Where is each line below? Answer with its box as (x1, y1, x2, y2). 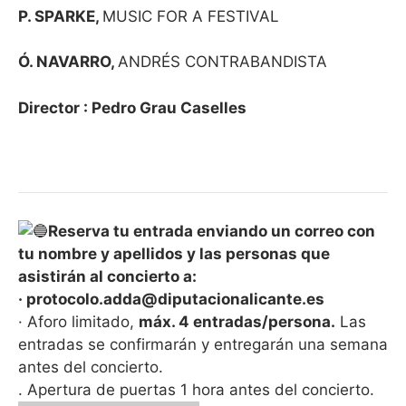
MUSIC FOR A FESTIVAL (102, 6, 279, 25)
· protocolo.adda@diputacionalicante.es (18, 290, 324, 308)
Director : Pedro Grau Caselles (18, 98, 246, 117)
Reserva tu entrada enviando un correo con (48, 222, 375, 240)
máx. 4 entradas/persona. (139, 313, 335, 331)
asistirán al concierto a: (18, 267, 197, 285)
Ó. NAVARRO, (18, 53, 118, 71)
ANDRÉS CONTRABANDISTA (118, 53, 327, 71)
